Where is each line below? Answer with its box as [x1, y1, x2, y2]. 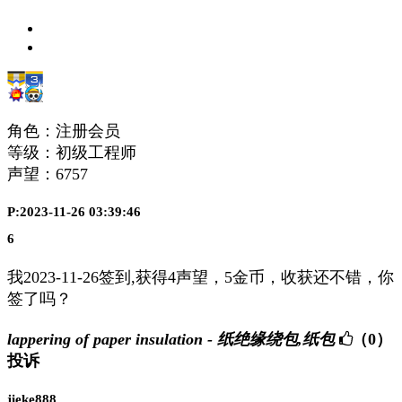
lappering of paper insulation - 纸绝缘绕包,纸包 [7, 330, 335, 349]
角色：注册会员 [7, 121, 120, 140]
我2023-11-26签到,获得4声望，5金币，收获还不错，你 [7, 268, 394, 287]
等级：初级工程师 [7, 143, 136, 162]
